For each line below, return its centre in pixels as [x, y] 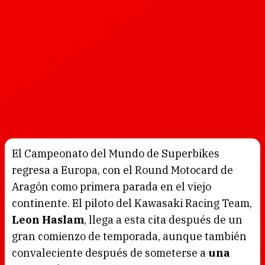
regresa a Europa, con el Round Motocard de [122, 170]
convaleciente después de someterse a [110, 253]
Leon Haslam [48, 220]
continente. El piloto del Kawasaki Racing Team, [132, 203]
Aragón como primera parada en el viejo [112, 187]
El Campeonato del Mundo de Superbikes [116, 153]
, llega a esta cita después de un [163, 220]
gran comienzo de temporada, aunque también [129, 236]
